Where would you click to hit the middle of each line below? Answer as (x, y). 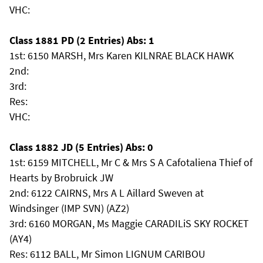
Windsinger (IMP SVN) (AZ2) (69, 208)
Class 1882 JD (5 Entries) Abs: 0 (81, 147)
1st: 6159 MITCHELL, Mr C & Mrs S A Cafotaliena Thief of (131, 162)
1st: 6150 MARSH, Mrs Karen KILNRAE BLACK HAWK (122, 55)
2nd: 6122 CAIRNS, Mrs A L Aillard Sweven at (107, 193)
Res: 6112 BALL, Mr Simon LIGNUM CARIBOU (107, 254)
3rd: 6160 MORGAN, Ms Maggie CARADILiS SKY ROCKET (129, 223)
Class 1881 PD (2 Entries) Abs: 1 (82, 40)
